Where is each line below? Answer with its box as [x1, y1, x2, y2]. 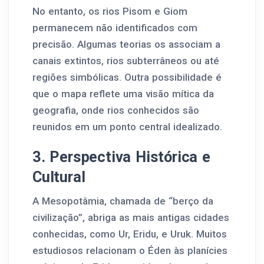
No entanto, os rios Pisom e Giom [32, 5, 187, 17]
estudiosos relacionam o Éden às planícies [32, 245, 227, 256]
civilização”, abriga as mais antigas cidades [32, 212, 229, 223]
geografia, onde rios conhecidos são [32, 104, 199, 116]
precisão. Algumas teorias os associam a [32, 38, 220, 50]
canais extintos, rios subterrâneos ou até [32, 55, 219, 67]
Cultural [32, 168, 85, 186]
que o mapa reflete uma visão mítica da [32, 88, 214, 100]
